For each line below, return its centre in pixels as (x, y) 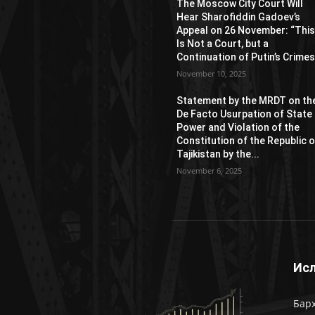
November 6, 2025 (210, 170)
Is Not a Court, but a (223, 43)
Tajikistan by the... (218, 154)
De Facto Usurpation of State (245, 114)
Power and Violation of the (238, 127)
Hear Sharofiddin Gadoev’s (239, 17)
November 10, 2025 (212, 73)
